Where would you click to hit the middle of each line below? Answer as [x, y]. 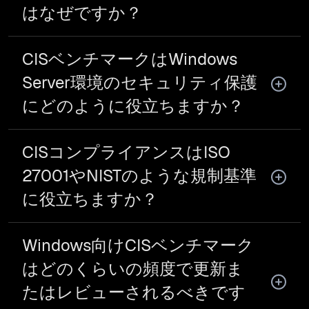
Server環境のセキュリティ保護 [140, 82]
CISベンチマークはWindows [130, 59]
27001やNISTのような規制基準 [139, 176]
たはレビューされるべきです [134, 292]
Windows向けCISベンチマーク [138, 245]
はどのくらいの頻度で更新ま [133, 269]
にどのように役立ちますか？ [133, 106]
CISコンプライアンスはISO [126, 152]
